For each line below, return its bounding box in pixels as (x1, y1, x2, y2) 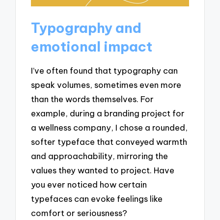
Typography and (31, 19, 142, 36)
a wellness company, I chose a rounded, (31, 122, 188, 133)
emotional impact (31, 37, 153, 55)
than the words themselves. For (31, 94, 154, 105)
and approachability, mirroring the (31, 151, 168, 162)
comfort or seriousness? (31, 208, 128, 219)
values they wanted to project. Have (31, 165, 175, 176)
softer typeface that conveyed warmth (31, 137, 188, 147)
